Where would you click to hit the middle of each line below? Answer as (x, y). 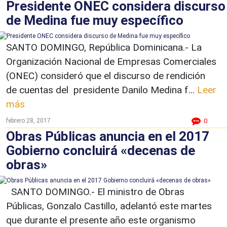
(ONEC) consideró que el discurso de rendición (106, 75)
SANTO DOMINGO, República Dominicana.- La (104, 47)
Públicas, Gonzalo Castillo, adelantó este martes (109, 206)
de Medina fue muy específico (95, 20)
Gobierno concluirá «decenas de (101, 150)
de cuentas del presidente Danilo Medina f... (102, 90)
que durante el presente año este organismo (101, 220)
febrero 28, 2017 (28, 120)
